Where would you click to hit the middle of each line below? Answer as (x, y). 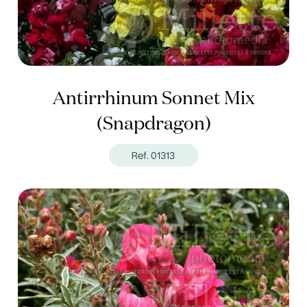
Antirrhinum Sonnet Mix (153, 99)
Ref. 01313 (153, 156)
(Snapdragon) (153, 125)
